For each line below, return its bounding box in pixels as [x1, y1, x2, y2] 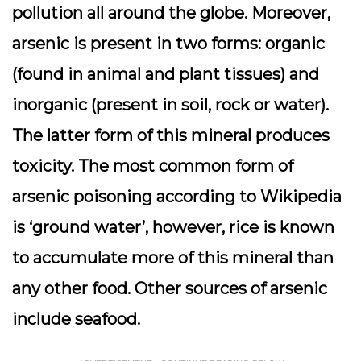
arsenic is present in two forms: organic [12, 34, 325, 53]
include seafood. [12, 309, 140, 329]
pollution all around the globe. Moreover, [12, 3, 330, 23]
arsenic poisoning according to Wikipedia [12, 187, 342, 206]
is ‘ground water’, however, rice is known [12, 218, 334, 237]
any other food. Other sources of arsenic [12, 279, 327, 298]
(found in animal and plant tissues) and [12, 64, 319, 84]
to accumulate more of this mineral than [12, 248, 334, 268]
